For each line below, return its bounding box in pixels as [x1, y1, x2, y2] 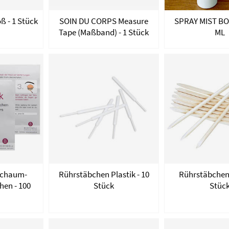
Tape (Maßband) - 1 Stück [59, 26, 149, 38]
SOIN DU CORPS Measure [59, 15, 149, 27]
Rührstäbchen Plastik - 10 [58, 169, 149, 180]
